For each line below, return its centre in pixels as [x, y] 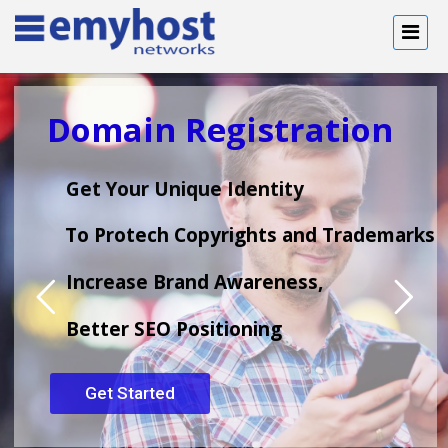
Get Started [130, 393]
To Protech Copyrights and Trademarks [250, 235]
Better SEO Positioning [174, 329]
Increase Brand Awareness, [194, 282]
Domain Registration [220, 130]
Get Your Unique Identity [185, 189]
